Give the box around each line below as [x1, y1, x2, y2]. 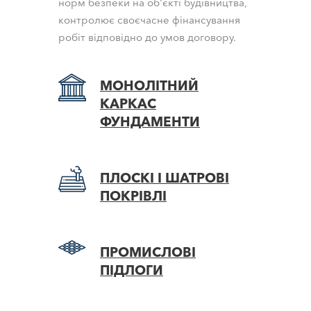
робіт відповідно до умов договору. [58, 31, 236, 44]
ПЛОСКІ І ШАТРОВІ [100, 170, 229, 186]
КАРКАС [100, 96, 156, 112]
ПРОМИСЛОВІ [100, 244, 196, 260]
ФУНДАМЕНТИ [100, 114, 200, 130]
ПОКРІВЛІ [100, 188, 167, 204]
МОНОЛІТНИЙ [100, 78, 199, 94]
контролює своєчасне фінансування [58, 13, 240, 26]
